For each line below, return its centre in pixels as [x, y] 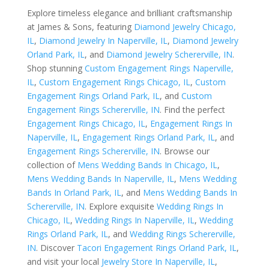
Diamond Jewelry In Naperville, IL [103, 41]
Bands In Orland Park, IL [74, 192]
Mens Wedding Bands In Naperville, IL [100, 179]
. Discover [56, 248]
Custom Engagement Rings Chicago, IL [114, 82]
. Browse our [184, 151]
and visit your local [64, 261]
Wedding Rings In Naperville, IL [134, 220]
